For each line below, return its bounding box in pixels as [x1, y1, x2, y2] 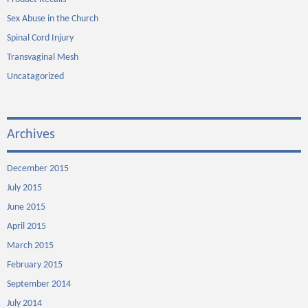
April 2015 [7, 221, 46, 232]
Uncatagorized [7, 71, 64, 82]
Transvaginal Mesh [7, 52, 78, 63]
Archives [7, 128, 55, 142]
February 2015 [7, 260, 63, 270]
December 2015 [7, 164, 69, 174]
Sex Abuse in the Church [7, 14, 98, 24]
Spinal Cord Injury [7, 33, 74, 43]
